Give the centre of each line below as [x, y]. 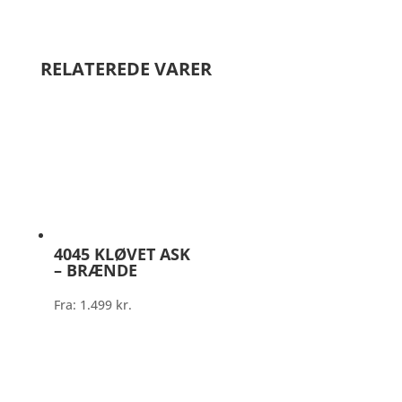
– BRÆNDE [95, 270]
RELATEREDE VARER [126, 69]
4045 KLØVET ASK [122, 253]
